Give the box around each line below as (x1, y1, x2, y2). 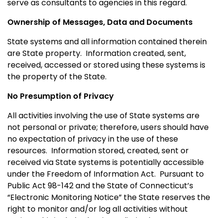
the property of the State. (7, 71, 107, 82)
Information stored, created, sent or (51, 145, 189, 156)
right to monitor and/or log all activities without (7, 203, 188, 215)
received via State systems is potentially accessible (7, 156, 204, 168)
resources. (7, 145, 47, 156)
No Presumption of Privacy (7, 90, 114, 102)
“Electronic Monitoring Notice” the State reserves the (7, 191, 210, 203)
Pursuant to (160, 168, 204, 180)
